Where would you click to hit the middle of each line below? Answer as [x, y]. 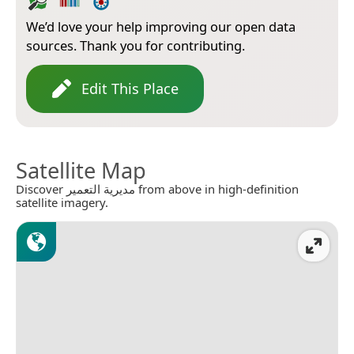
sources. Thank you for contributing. [136, 45]
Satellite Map [81, 170]
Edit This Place [130, 88]
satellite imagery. [62, 202]
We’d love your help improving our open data [161, 26]
